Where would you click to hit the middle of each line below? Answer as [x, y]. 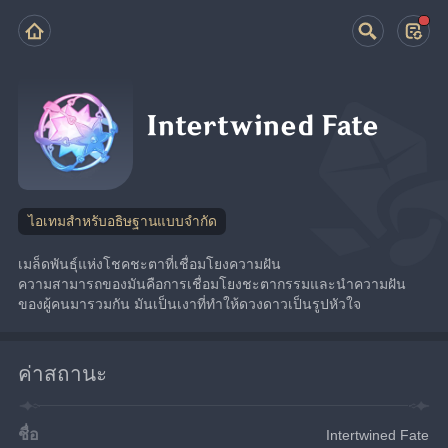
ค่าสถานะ [63, 373]
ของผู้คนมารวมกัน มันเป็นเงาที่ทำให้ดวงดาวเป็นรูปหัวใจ [190, 303]
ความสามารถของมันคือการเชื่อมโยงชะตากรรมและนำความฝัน [212, 283]
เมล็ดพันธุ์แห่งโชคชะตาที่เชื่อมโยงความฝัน [150, 263]
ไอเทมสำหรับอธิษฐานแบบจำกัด [122, 221]
